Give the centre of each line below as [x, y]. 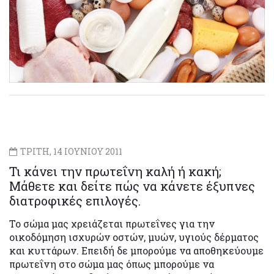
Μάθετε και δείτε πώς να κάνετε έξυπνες [132, 186]
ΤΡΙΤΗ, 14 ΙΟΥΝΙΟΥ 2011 [70, 151]
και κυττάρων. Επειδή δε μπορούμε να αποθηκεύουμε [136, 250]
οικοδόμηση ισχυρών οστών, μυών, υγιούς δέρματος [134, 237]
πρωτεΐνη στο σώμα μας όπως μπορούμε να [112, 264]
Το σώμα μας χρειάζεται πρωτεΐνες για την [112, 223]
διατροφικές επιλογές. [75, 200]
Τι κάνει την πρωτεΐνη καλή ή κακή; [115, 171]
